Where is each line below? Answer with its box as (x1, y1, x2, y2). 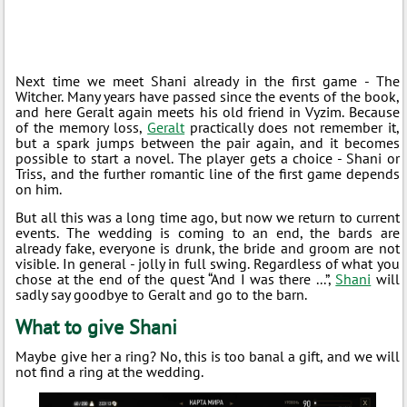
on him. (15, 180, 63, 198)
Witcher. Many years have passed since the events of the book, (15, 87, 400, 105)
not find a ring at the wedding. (15, 362, 204, 381)
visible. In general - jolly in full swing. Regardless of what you (15, 254, 400, 273)
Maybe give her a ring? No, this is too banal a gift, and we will (15, 347, 400, 365)
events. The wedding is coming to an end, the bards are (15, 223, 400, 242)
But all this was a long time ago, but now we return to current (15, 208, 400, 226)
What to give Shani (15, 314, 178, 340)
